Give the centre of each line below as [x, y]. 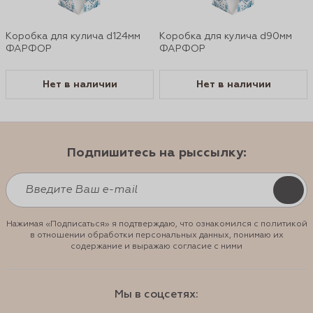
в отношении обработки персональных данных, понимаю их [156, 235]
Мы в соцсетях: [156, 295]
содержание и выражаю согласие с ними [156, 247]
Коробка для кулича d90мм [226, 36]
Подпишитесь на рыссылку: [156, 153]
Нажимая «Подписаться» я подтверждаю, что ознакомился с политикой [156, 224]
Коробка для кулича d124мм [73, 36]
